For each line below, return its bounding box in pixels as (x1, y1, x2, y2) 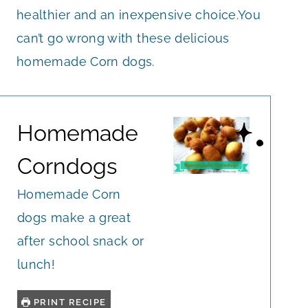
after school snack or (17, 233, 144, 248)
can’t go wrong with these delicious (16, 30, 230, 45)
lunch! (17, 256, 59, 272)
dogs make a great (17, 210, 131, 225)
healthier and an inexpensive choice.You (16, 7, 261, 22)
